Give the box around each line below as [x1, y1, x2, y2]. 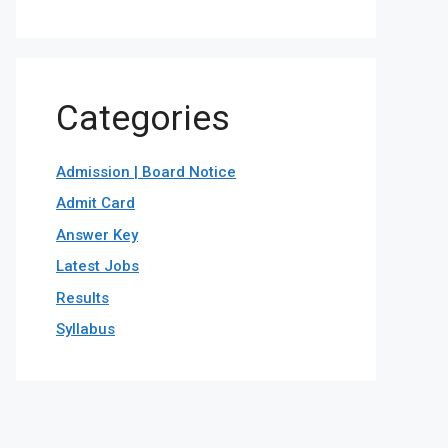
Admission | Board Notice [56, 162, 236, 181]
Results [56, 288, 109, 307]
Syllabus [56, 320, 115, 338]
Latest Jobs [56, 257, 139, 275]
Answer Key [56, 225, 138, 244]
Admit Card [56, 194, 135, 212]
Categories [56, 97, 230, 139]
